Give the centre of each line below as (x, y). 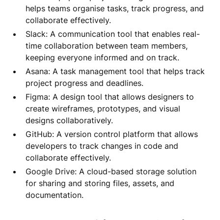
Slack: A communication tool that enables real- (113, 34)
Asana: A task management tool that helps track (115, 71)
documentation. (55, 195)
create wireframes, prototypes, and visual (103, 108)
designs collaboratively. (69, 120)
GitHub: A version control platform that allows (112, 134)
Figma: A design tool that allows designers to (110, 96)
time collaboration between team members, (107, 45)
